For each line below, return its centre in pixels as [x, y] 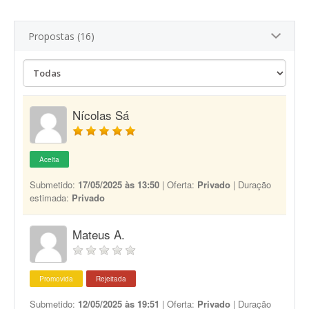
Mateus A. [99, 234]
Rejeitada [111, 279]
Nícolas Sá [101, 115]
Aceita [49, 159]
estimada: [51, 198]
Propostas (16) [61, 36]
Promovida [56, 279]
